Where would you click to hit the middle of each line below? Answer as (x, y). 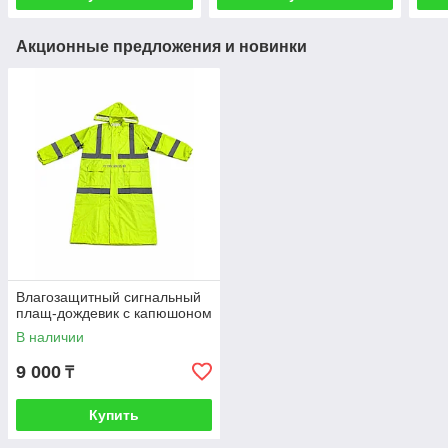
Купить (114, 415)
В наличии (50, 337)
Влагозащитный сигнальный (108, 297)
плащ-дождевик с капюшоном (114, 313)
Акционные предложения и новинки (161, 47)
